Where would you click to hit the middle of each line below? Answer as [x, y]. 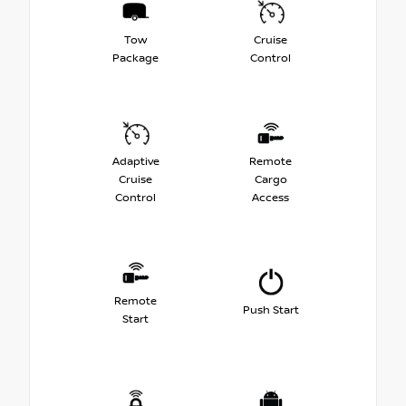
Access [271, 198]
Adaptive [135, 161]
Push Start [271, 310]
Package [135, 58]
